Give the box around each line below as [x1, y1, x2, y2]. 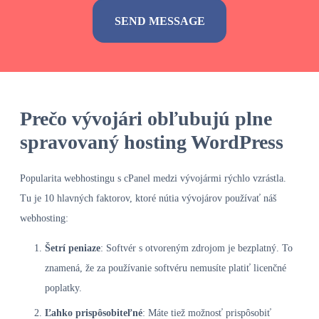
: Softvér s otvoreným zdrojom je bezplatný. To [100, 242, 293, 253]
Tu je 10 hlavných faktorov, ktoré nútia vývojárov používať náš [20, 192, 276, 204]
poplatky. [45, 282, 82, 293]
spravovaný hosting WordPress [20, 130, 283, 153]
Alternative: [15, 61, 63, 72]
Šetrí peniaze [45, 242, 100, 253]
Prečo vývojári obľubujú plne [20, 107, 272, 130]
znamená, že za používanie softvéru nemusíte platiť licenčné [45, 262, 286, 273]
